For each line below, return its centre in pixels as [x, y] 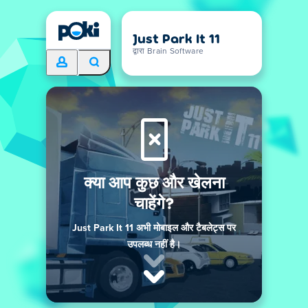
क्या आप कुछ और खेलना [154, 182]
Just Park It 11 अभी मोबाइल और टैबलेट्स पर [154, 228]
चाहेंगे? [154, 202]
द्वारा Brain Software [168, 52]
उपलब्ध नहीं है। [154, 245]
